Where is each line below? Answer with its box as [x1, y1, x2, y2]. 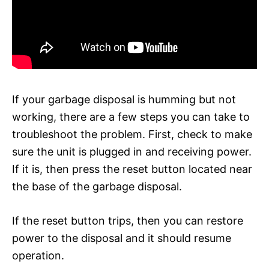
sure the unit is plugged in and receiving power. [12, 145, 252, 158]
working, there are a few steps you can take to [12, 110, 250, 123]
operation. [12, 249, 64, 262]
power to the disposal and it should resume [12, 231, 231, 244]
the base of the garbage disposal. [12, 180, 182, 193]
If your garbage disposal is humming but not [12, 92, 236, 106]
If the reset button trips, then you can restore [12, 214, 243, 227]
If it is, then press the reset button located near [12, 162, 252, 175]
